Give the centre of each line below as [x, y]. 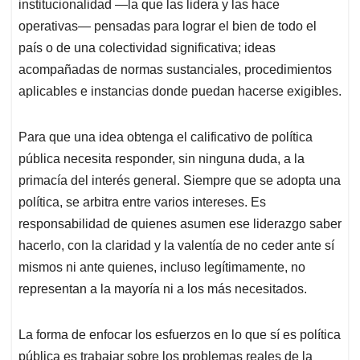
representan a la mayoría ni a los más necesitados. [163, 289]
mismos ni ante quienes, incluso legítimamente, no [162, 268]
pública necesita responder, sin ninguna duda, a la [162, 159]
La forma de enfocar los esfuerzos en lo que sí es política [180, 335]
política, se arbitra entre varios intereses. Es [142, 202]
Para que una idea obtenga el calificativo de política [166, 137]
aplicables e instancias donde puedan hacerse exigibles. [180, 92]
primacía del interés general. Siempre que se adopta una [180, 181]
